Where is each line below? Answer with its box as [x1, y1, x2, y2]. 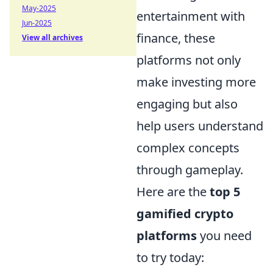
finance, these [136, 30, 215, 46]
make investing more [136, 74, 256, 90]
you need [197, 227, 252, 244]
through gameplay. [136, 161, 243, 178]
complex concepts [136, 140, 239, 156]
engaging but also [136, 96, 238, 112]
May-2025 [22, 3, 56, 13]
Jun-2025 [22, 18, 52, 28]
